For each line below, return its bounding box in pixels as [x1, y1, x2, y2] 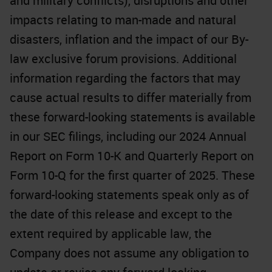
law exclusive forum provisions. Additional [10, 50, 237, 67]
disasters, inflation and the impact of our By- [10, 31, 248, 47]
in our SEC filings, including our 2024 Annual [10, 128, 246, 144]
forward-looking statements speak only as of [10, 186, 249, 203]
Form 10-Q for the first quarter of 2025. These [10, 167, 255, 183]
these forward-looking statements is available [10, 109, 256, 125]
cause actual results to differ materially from [10, 89, 251, 106]
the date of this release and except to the [10, 206, 233, 222]
